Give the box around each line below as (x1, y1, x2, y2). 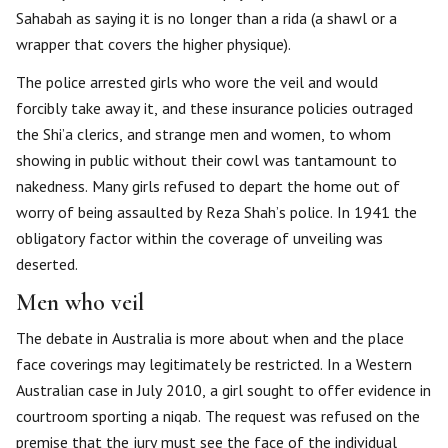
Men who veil (16, 288, 144, 317)
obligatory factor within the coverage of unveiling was (16, 228, 383, 248)
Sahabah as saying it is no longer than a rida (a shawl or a (16, 8, 397, 28)
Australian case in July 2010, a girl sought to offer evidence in (16, 380, 431, 400)
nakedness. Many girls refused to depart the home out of (16, 176, 400, 196)
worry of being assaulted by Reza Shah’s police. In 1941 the (16, 202, 417, 222)
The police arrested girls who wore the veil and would (16, 72, 378, 92)
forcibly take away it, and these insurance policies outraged (16, 98, 413, 118)
